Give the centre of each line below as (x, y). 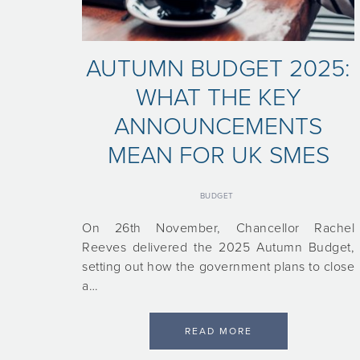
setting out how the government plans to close (219, 267)
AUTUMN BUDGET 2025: (219, 69)
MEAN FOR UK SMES (218, 156)
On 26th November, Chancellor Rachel (219, 229)
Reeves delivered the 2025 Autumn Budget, (219, 248)
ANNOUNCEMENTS (219, 127)
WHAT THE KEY (218, 98)
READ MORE (218, 331)
